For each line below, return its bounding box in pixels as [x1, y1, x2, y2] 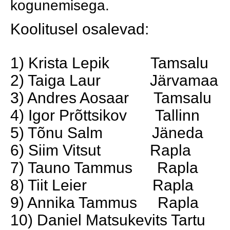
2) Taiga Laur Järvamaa [10, 72, 218, 89]
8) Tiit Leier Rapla [10, 177, 194, 194]
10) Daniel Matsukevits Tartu [10, 212, 205, 228]
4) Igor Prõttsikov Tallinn [10, 107, 200, 124]
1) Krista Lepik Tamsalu [10, 54, 208, 71]
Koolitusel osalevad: [10, 21, 149, 37]
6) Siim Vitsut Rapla [10, 142, 191, 159]
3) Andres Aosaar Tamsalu [10, 89, 212, 106]
